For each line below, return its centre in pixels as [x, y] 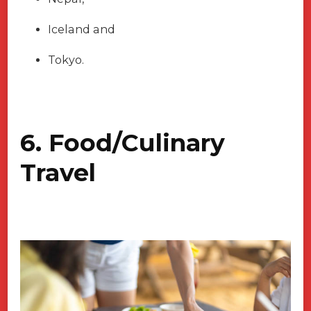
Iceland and [82, 30]
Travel [58, 173]
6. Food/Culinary [123, 143]
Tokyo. [66, 60]
